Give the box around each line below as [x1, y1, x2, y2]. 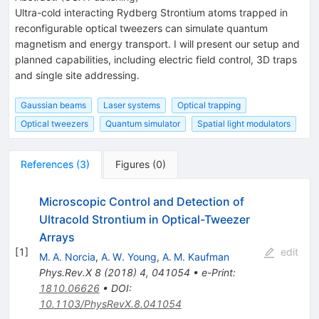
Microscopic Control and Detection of [38, 194, 244, 209]
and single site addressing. [15, 68, 140, 81]
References [21, 157, 73, 170]
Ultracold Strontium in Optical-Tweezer [38, 211, 250, 226]
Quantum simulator [105, 117, 180, 129]
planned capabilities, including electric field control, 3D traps [15, 53, 297, 66]
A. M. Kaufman [162, 250, 229, 263]
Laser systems [103, 99, 160, 110]
